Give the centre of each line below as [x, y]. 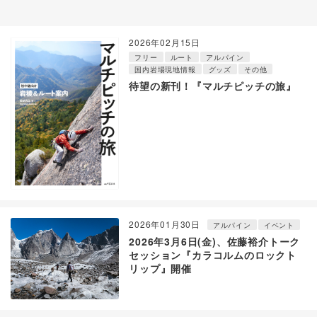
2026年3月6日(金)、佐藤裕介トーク [215, 242]
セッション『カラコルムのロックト [213, 255]
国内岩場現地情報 [165, 70]
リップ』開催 [160, 269]
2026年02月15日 [165, 42]
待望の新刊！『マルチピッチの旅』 [213, 86]
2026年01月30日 [165, 224]
